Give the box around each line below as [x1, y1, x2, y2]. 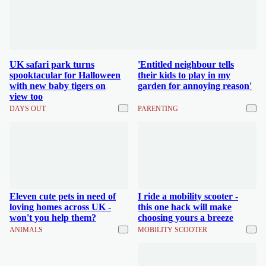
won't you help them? [9, 212, 96, 223]
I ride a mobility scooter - [138, 191, 238, 201]
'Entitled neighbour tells [138, 59, 234, 69]
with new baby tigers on [9, 81, 106, 91]
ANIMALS [9, 225, 43, 234]
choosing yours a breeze [138, 212, 233, 223]
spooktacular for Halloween [9, 70, 121, 80]
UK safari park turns [9, 59, 94, 69]
